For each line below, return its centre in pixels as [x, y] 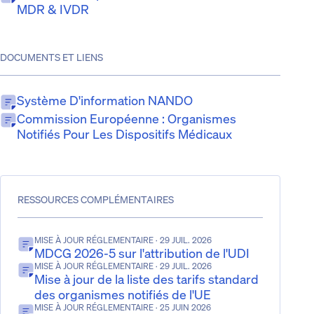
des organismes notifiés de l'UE [123, 294]
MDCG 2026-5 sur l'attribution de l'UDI [142, 253]
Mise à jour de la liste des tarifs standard [146, 279]
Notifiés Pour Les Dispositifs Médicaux [124, 134]
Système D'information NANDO [105, 100]
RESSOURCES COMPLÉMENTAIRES [96, 199]
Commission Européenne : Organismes [127, 118]
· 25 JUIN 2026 [182, 307]
